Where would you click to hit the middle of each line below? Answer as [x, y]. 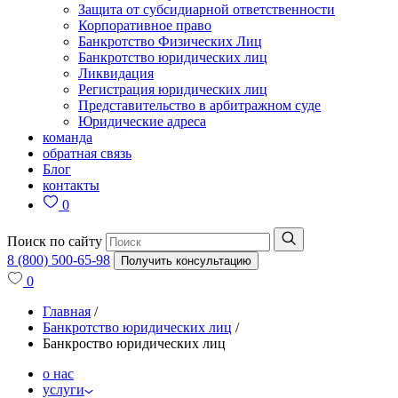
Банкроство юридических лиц [134, 343]
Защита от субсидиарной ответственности [207, 9]
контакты [71, 185]
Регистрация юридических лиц [173, 89]
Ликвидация [116, 73]
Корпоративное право [145, 25]
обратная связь [87, 153]
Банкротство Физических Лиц [170, 41]
